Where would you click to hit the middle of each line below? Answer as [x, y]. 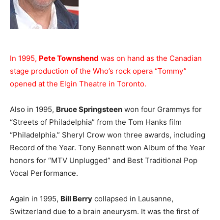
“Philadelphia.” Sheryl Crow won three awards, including [108, 135]
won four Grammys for [162, 110]
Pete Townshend [69, 58]
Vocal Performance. [44, 173]
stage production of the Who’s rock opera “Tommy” [98, 71]
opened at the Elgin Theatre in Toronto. [78, 84]
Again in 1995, [35, 199]
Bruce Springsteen [89, 110]
